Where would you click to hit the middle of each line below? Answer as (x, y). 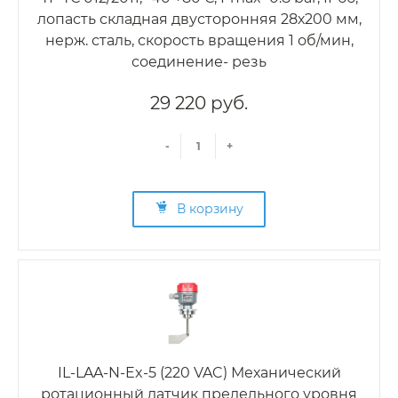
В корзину (210, 209)
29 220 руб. (199, 103)
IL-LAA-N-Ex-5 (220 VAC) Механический (199, 373)
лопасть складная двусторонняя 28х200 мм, (199, 20)
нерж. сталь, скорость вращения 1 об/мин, (199, 41)
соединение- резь (199, 62)
